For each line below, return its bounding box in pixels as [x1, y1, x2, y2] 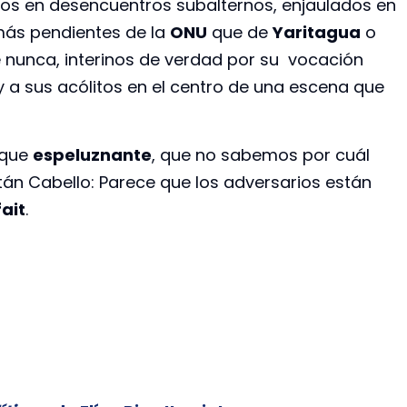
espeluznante [33, 143, 152, 166]
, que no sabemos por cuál [152, 143, 370, 166]
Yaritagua [273, 21, 361, 45]
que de [207, 21, 273, 45]
